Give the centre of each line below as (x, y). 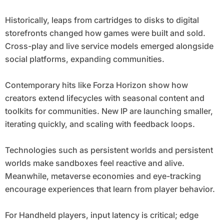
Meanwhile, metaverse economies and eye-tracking (103, 176)
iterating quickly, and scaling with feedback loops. (100, 124)
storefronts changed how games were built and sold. (105, 33)
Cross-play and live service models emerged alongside (109, 46)
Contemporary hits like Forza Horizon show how (96, 85)
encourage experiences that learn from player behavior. (110, 189)
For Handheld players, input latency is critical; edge (101, 215)
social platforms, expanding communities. (84, 59)
